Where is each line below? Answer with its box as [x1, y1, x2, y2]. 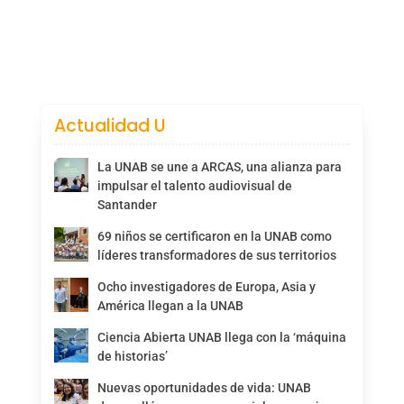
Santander [96, 197, 157, 212]
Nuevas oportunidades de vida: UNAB [96, 380, 311, 395]
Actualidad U [53, 113, 166, 138]
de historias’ [96, 348, 168, 363]
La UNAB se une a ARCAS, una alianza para [96, 159, 342, 174]
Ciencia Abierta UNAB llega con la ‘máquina [96, 329, 346, 344]
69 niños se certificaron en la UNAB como [96, 228, 332, 243]
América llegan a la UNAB [96, 298, 243, 313]
